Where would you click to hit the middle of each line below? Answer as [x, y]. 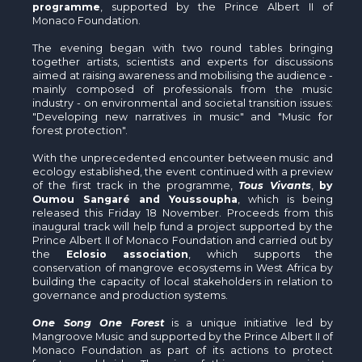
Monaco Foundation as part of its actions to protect [183, 350]
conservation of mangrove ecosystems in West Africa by [183, 267]
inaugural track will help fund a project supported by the [183, 226]
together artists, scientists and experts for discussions [183, 61]
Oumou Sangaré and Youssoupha [135, 199]
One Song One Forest [98, 322]
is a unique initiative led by [248, 322]
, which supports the [261, 254]
